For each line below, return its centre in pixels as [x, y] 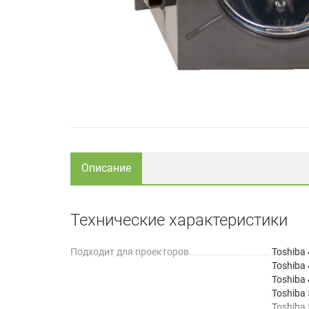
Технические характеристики [179, 220]
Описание [106, 168]
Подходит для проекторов [130, 251]
